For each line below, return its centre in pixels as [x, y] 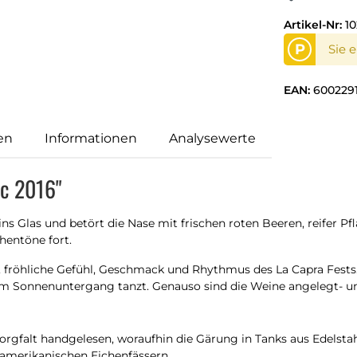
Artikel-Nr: [314, 25]
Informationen [91, 138]
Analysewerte [212, 138]
